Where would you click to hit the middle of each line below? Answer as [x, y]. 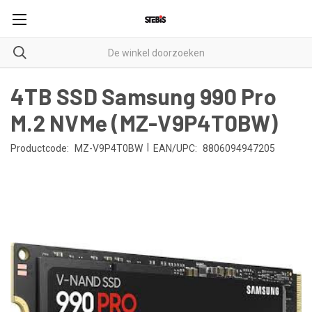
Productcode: [40, 148]
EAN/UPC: [175, 148]
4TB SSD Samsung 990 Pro [143, 96]
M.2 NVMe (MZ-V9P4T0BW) [145, 123]
